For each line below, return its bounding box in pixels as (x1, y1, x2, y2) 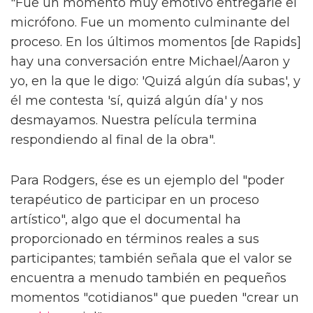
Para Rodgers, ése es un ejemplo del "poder (10, 173, 284, 189)
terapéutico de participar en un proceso (10, 192, 259, 208)
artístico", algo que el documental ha (10, 212, 241, 228)
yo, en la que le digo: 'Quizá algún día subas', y (10, 73, 300, 89)
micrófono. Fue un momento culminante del (10, 15, 290, 31)
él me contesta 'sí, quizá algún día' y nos (10, 93, 263, 109)
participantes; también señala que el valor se (10, 251, 292, 267)
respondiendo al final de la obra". (10, 132, 215, 148)
